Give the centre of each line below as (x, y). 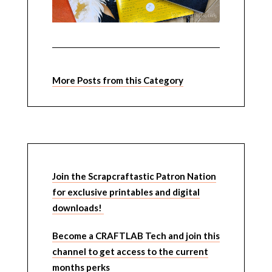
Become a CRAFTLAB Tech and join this (136, 235)
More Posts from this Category (117, 80)
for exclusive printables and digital (126, 192)
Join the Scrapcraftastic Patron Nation (134, 176)
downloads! (78, 207)
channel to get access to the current (130, 251)
